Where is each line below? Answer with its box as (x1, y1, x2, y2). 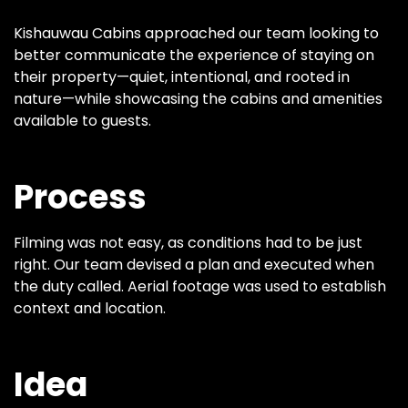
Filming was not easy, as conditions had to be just (14, 232, 362, 253)
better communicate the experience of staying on (14, 45, 374, 66)
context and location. (14, 298, 166, 319)
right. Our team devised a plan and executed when (14, 254, 374, 275)
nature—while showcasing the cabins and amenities (14, 88, 382, 109)
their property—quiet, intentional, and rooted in (14, 66, 350, 87)
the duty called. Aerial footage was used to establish (14, 276, 386, 297)
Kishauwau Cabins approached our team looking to (14, 23, 379, 44)
